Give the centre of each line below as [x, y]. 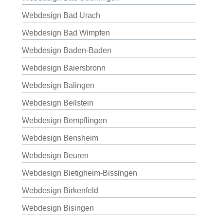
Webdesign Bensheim [60, 138]
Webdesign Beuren [55, 155]
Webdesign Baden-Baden [66, 50]
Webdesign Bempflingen [64, 120]
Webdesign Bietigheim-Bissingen [79, 173]
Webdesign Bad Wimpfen [66, 33]
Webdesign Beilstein [57, 103]
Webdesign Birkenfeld [60, 191]
